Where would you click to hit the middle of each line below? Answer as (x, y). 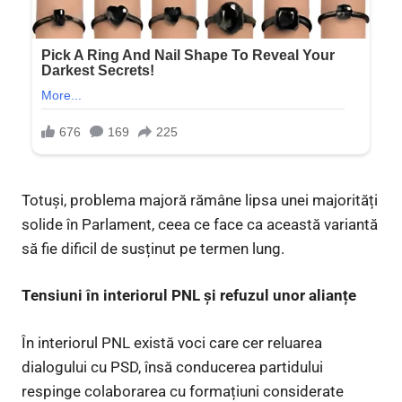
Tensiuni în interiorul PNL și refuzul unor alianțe (189, 296)
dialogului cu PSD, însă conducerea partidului (172, 367)
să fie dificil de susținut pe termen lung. (153, 248)
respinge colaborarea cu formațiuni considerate (183, 391)
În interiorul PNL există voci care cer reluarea (172, 342)
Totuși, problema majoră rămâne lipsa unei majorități (200, 200)
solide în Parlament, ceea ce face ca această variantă (200, 224)
